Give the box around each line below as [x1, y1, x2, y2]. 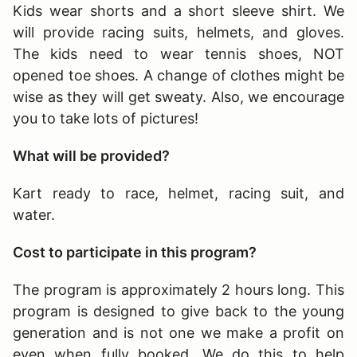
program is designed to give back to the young [13, 302, 344, 320]
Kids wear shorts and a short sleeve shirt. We [13, 2, 344, 19]
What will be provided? [13, 147, 173, 164]
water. [13, 206, 59, 223]
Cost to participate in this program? [13, 243, 260, 261]
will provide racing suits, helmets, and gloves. [13, 23, 344, 41]
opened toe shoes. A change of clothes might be [13, 66, 344, 84]
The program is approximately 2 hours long [13, 280, 308, 298]
